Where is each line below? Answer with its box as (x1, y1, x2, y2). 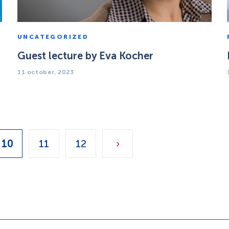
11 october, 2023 (17, 68, 74, 76)
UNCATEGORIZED (17, 33, 89, 40)
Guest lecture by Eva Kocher (17, 50, 153, 62)
